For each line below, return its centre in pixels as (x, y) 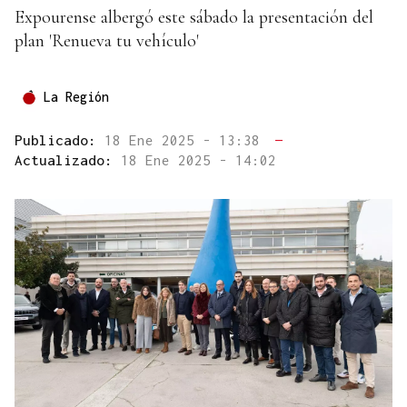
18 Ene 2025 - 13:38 (186, 140)
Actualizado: (68, 160)
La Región (76, 97)
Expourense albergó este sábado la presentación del (194, 18)
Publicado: (60, 140)
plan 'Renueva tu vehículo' (107, 41)
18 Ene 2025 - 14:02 (199, 160)
